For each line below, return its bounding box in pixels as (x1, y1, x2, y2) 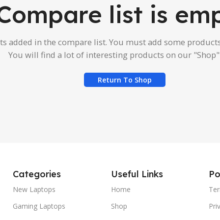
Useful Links (110, 168, 163, 180)
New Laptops (13, 185, 55, 194)
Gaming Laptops (13, 201, 65, 211)
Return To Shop (98, 75, 152, 85)
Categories (13, 168, 61, 180)
